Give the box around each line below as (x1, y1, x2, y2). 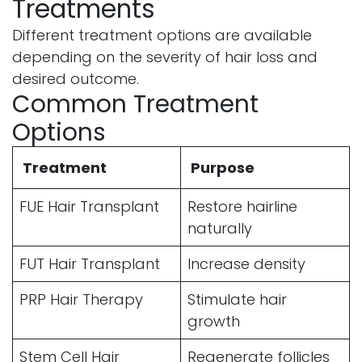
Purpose (191, 157, 255, 178)
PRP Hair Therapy (19, 288, 143, 309)
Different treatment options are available (12, 24, 312, 45)
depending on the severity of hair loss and (12, 46, 318, 67)
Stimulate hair (187, 288, 287, 309)
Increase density (187, 253, 305, 274)
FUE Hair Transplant (19, 196, 159, 217)
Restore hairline (187, 196, 297, 217)
